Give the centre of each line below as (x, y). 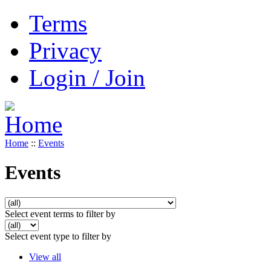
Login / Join (87, 78)
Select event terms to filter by (60, 214)
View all (45, 256)
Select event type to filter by (58, 236)
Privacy (65, 51)
